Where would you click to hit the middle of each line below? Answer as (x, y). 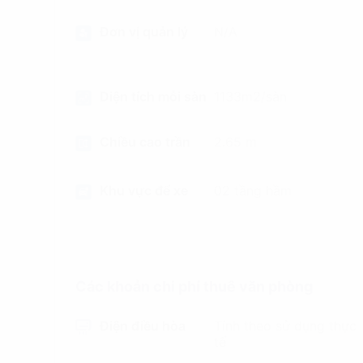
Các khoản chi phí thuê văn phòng (194, 286)
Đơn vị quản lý (143, 32)
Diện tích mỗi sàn (153, 96)
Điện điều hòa (142, 326)
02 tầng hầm (253, 190)
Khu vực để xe (143, 190)
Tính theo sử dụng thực (286, 326)
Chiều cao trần (145, 142)
